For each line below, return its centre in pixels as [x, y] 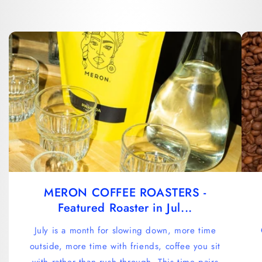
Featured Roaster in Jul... [125, 208]
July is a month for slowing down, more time [125, 230]
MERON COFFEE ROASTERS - [125, 192]
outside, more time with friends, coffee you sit [125, 246]
